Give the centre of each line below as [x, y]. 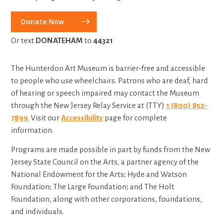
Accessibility [82, 117]
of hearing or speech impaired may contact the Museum [105, 93]
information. [32, 130]
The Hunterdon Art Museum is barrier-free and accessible [108, 68]
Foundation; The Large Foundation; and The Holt [93, 186]
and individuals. [38, 211]
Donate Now [43, 21]
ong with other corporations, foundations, [131, 199]
